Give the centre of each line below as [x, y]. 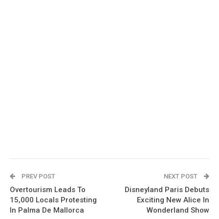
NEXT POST [181, 176]
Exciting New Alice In [173, 200]
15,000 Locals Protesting [53, 200]
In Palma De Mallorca [47, 210]
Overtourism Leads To [48, 190]
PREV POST [38, 176]
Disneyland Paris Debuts [167, 190]
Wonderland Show [178, 210]
